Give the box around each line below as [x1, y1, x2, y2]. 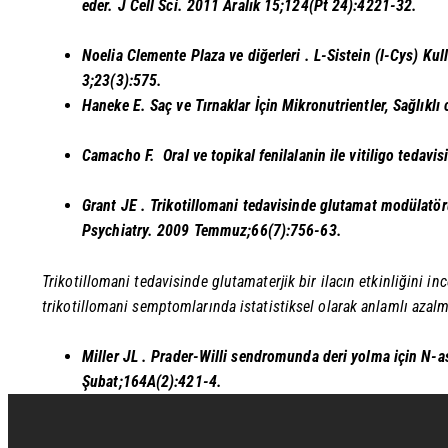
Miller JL [82, 346, 142, 366]
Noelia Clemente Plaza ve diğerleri [82, 46, 305, 66]
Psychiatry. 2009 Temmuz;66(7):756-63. [82, 221, 342, 241]
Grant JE [82, 196, 141, 216]
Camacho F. [82, 146, 164, 166]
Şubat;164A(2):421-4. [82, 371, 222, 391]
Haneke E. [82, 96, 150, 116]
